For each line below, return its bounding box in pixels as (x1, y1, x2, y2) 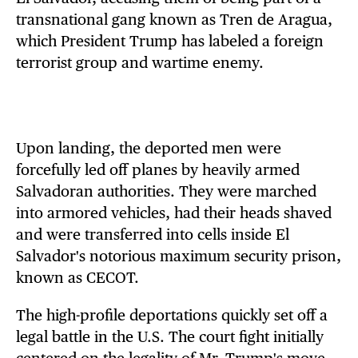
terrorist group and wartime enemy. (16, 54, 264, 71)
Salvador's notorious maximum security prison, (16, 247, 341, 265)
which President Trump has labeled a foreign (16, 32, 324, 50)
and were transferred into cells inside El (16, 225, 289, 243)
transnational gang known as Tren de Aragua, (16, 10, 332, 28)
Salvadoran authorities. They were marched (16, 182, 316, 200)
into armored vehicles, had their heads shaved (16, 204, 332, 221)
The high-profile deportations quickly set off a (16, 306, 328, 324)
